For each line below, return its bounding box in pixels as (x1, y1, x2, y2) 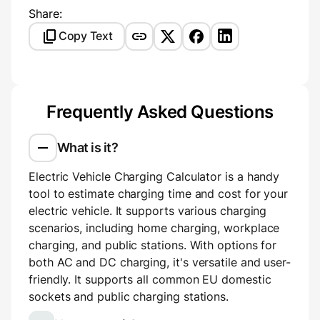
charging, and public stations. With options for (29, 237, 277, 252)
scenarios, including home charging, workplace (29, 220, 280, 235)
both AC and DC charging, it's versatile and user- (29, 254, 291, 269)
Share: (29, 6, 62, 21)
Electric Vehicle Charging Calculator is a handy (29, 169, 280, 184)
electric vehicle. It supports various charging (29, 203, 267, 218)
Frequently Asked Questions (46, 101, 274, 122)
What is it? (56, 140, 119, 155)
